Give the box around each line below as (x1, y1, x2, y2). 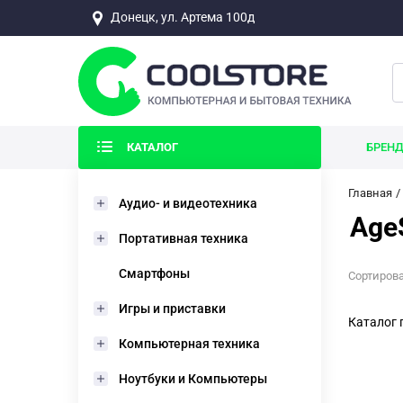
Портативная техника (119, 231, 248, 246)
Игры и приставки (119, 301, 226, 316)
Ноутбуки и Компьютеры (119, 372, 267, 386)
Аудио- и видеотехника (119, 196, 257, 210)
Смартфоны (119, 266, 190, 281)
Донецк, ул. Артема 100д (111, 10, 255, 25)
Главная (348, 186, 392, 200)
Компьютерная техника (119, 336, 260, 351)
